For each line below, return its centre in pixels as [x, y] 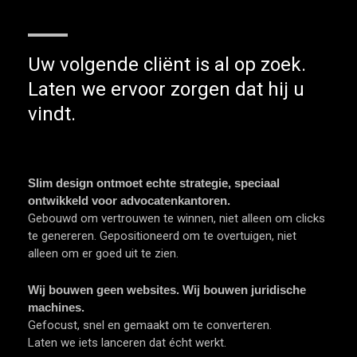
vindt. [52, 114]
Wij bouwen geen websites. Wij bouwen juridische [167, 289]
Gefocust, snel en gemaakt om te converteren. [150, 325]
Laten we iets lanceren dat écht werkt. [127, 342]
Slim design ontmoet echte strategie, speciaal [154, 182]
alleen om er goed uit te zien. [103, 253]
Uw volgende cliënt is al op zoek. [167, 64]
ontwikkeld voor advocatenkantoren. [129, 200]
